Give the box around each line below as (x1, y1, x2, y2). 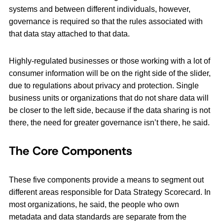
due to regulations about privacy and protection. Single (9, 81, 199, 90)
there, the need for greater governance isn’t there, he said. (9, 118, 210, 127)
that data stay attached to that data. (9, 30, 130, 38)
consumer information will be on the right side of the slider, (9, 69, 211, 78)
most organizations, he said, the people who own (9, 200, 179, 209)
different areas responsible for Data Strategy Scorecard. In (9, 188, 211, 197)
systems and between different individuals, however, (9, 5, 190, 14)
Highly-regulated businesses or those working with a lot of (9, 57, 210, 66)
